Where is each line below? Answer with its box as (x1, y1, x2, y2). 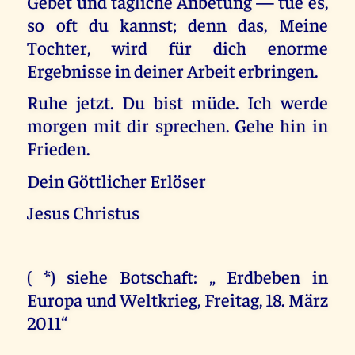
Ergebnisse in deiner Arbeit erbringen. (27, 58, 319, 82)
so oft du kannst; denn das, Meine (27, 12, 328, 36)
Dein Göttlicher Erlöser (27, 168, 207, 192)
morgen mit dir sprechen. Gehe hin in (27, 113, 328, 137)
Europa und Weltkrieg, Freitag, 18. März (27, 287, 328, 311)
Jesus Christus (27, 200, 140, 224)
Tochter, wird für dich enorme (27, 35, 328, 59)
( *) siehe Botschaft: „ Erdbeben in (27, 264, 328, 288)
